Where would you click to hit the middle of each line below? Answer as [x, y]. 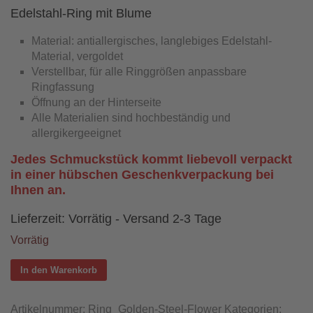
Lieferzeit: [39, 218]
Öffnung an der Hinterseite [96, 102]
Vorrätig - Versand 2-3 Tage [145, 218]
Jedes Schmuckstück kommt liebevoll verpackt [151, 159]
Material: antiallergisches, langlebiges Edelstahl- [152, 41]
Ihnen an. [38, 190]
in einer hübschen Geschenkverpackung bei [142, 174]
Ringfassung [63, 87]
